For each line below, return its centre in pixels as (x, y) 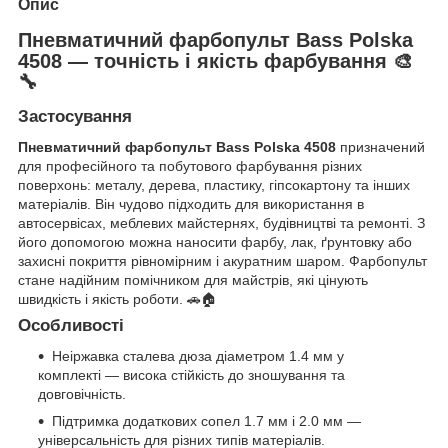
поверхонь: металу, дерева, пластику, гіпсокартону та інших (214, 185)
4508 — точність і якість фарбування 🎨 (215, 60)
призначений (380, 147)
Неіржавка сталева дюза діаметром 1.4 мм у (198, 355)
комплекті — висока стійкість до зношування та (191, 374)
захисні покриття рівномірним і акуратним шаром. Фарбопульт (222, 261)
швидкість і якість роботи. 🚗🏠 (117, 299)
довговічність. (82, 393)
